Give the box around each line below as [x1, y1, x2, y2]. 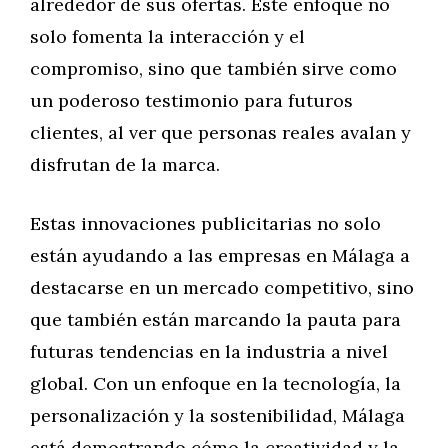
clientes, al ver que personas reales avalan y [30, 121, 411, 144]
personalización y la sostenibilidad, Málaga [30, 404, 405, 427]
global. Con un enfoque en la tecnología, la [30, 372, 401, 395]
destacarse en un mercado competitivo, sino [30, 276, 414, 299]
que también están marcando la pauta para [30, 308, 401, 331]
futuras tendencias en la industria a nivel [30, 340, 388, 363]
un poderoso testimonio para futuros [30, 89, 353, 112]
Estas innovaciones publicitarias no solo [30, 212, 381, 235]
